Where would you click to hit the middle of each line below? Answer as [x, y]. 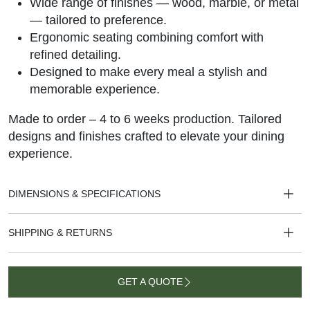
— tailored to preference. [98, 20]
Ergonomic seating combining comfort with [146, 38]
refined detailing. [75, 55]
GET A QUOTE [150, 282]
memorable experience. [94, 90]
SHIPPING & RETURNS [60, 233]
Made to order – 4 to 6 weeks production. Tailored [145, 119]
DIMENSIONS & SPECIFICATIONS [84, 194]
